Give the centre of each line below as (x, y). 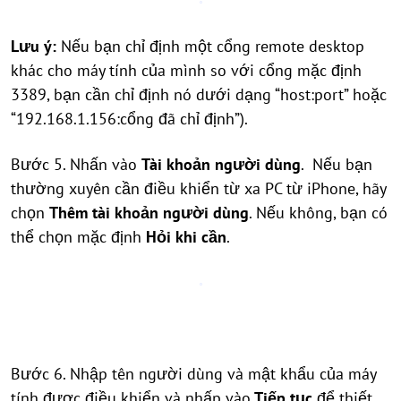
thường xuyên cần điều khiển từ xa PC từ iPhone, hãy (198, 188)
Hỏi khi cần (186, 237)
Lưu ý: (36, 46)
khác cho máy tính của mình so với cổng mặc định (186, 70)
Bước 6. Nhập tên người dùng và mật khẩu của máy (193, 374)
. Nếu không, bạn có (318, 213)
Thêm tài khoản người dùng (149, 213)
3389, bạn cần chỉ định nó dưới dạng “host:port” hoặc (199, 94)
